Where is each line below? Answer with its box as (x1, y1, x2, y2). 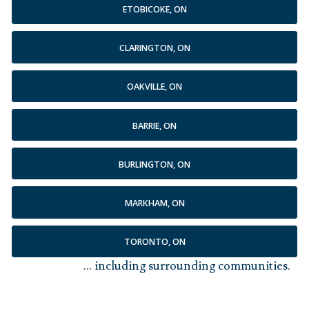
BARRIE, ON (132, 119, 177, 132)
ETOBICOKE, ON (122, 3, 187, 15)
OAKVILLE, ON (127, 81, 182, 93)
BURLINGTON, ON (119, 158, 190, 170)
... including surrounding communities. (83, 257, 290, 274)
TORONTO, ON (123, 236, 186, 248)
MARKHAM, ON (124, 197, 185, 210)
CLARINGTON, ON (119, 42, 190, 54)
